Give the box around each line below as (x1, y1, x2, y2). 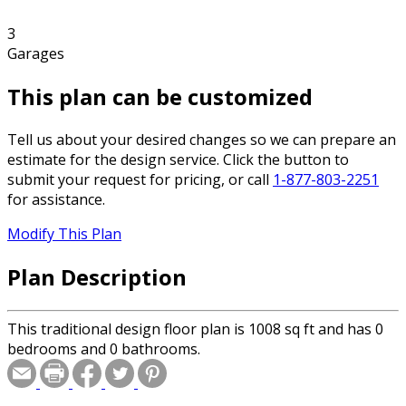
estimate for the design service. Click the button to (7, 150, 349, 170)
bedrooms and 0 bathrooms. (7, 338, 200, 359)
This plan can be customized (7, 82, 313, 112)
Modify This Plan (7, 224, 121, 245)
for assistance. (7, 189, 105, 210)
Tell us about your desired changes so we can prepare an (7, 130, 396, 150)
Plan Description (7, 261, 187, 292)
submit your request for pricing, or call (7, 169, 273, 190)
